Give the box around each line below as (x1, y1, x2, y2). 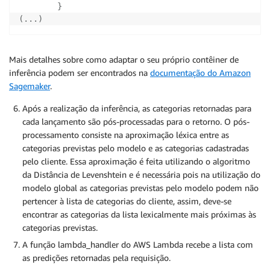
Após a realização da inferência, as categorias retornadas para (22, 103, 251, 113)
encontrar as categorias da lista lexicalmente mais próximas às (22, 209, 256, 219)
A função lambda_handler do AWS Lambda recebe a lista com (22, 239, 253, 250)
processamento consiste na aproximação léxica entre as (22, 130, 229, 140)
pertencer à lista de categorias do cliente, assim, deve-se (22, 196, 231, 206)
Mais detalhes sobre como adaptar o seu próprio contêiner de (9, 54, 239, 64)
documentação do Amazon (150, 67, 251, 78)
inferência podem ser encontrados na (9, 67, 150, 78)
